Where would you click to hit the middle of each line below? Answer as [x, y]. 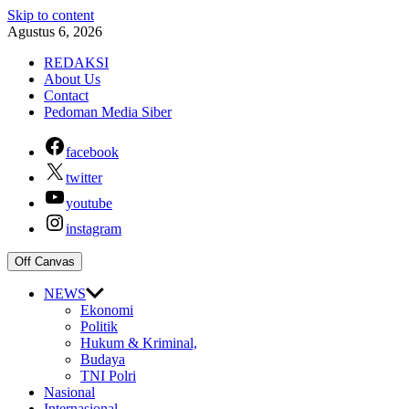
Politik [99, 326]
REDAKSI [76, 63]
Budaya [103, 359]
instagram [94, 229]
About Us [72, 79]
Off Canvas [45, 262]
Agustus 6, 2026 [55, 31]
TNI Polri [108, 376]
